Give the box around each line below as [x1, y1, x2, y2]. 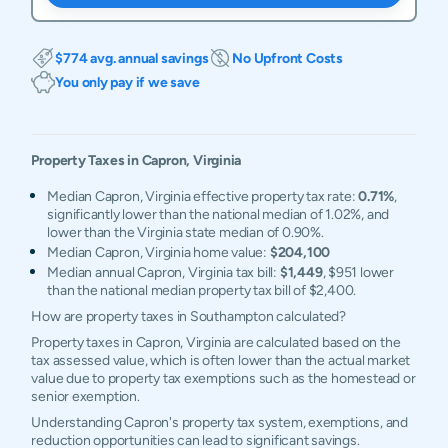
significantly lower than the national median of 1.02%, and [47, 206, 390, 222]
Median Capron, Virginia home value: [47, 244, 270, 260]
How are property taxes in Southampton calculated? [31, 308, 347, 324]
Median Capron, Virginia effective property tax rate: [47, 188, 359, 204]
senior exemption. [31, 388, 140, 404]
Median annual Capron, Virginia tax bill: [47, 264, 280, 280]
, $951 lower [322, 264, 394, 280]
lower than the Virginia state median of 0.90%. [47, 224, 324, 240]
